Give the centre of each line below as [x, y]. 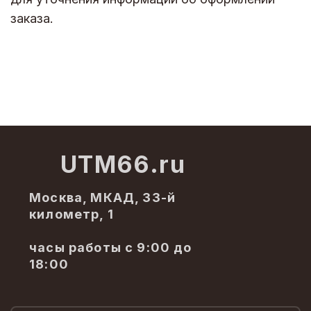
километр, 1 [72, 214]
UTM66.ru [123, 164]
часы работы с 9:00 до [111, 247]
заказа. [32, 18]
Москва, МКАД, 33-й [103, 197]
